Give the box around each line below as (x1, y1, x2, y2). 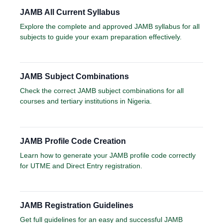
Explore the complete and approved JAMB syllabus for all (20, 22, 200, 30)
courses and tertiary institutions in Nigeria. (20, 97, 152, 106)
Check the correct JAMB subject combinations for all (20, 87, 184, 95)
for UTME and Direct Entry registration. (20, 161, 142, 170)
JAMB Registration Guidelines (20, 201, 133, 210)
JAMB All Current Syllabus (20, 7, 120, 16)
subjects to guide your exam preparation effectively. (20, 32, 182, 41)
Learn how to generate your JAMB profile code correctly (20, 151, 196, 159)
